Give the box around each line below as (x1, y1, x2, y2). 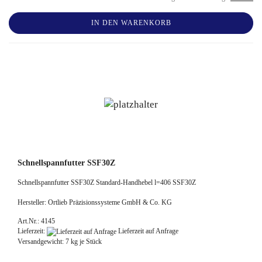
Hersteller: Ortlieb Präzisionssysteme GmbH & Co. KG (18, 198, 172, 207)
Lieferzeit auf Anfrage (116, 227, 178, 236)
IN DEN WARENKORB (91, 19, 171, 27)
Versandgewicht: (18, 237, 65, 246)
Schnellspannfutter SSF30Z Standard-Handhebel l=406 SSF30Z (18, 178, 196, 187)
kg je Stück (69, 237, 102, 246)
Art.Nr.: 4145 (18, 217, 55, 226)
